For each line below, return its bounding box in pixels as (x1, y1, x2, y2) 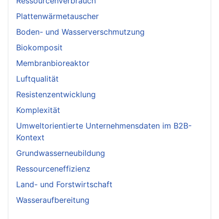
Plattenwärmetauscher (16, 11, 99, 22)
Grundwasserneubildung (16, 148, 105, 158)
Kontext (16, 132, 47, 143)
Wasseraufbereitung (16, 195, 89, 205)
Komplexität (16, 105, 60, 115)
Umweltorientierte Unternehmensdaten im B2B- (16, 121, 192, 131)
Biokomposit (16, 43, 63, 53)
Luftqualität (16, 74, 59, 84)
